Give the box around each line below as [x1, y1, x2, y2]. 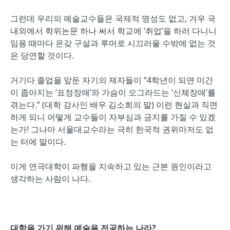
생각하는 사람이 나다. [10, 173, 90, 184]
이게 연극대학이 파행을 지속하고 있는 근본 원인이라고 [10, 161, 212, 172]
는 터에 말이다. [10, 136, 66, 147]
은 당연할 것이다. [10, 50, 74, 61]
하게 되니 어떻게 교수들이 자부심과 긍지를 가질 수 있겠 [10, 111, 216, 123]
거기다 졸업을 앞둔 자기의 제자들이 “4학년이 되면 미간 [10, 74, 213, 86]
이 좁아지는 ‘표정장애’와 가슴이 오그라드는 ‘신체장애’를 [10, 87, 216, 98]
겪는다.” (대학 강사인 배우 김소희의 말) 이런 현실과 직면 [10, 99, 218, 110]
